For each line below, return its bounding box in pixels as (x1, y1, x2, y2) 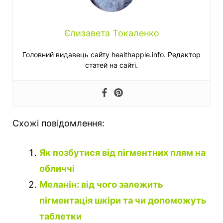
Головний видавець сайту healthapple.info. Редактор (22, 50, 201, 59)
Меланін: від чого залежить (39, 179, 163, 190)
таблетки (39, 211, 82, 222)
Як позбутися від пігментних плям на (39, 147, 206, 158)
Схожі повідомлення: (12, 117, 105, 128)
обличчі (39, 163, 75, 174)
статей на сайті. (85, 60, 138, 69)
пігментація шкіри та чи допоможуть (39, 195, 207, 206)
